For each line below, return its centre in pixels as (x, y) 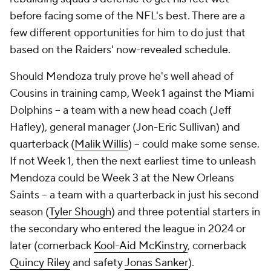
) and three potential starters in (186, 212)
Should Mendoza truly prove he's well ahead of (122, 77)
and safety (97, 263)
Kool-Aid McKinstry (141, 246)
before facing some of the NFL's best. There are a (127, 16)
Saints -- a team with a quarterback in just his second (134, 195)
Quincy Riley (40, 263)
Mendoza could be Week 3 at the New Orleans (122, 178)
